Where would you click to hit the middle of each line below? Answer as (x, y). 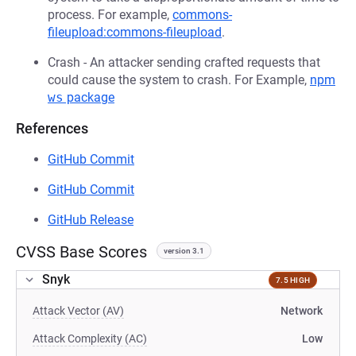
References (52, 128)
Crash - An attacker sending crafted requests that (184, 62)
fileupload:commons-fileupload (135, 32)
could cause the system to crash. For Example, (179, 80)
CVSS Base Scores (81, 252)
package (89, 97)
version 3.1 (184, 251)
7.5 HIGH (293, 280)
